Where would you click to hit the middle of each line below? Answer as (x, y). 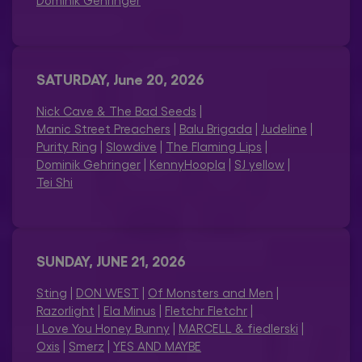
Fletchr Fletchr (206, 310)
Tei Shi (55, 182)
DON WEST (107, 293)
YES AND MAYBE (157, 346)
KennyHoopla (187, 164)
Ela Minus (130, 310)
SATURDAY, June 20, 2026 (120, 78)
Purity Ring (67, 146)
